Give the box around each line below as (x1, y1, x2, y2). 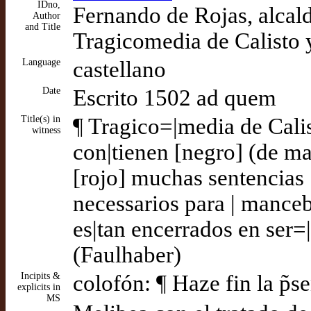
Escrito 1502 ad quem (73, 85, 276, 110)
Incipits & (21, 271, 60, 281)
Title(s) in (21, 114, 60, 124)
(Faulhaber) (73, 242, 181, 267)
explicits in (17, 282, 60, 292)
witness (32, 125, 60, 135)
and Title (25, 22, 60, 32)
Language (22, 57, 60, 67)
